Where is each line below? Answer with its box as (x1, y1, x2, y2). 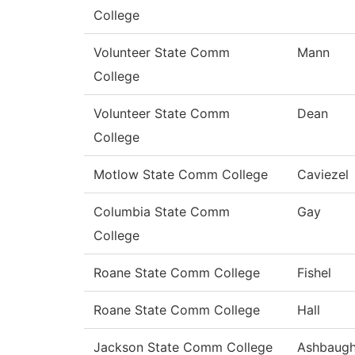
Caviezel (297, 166, 349, 183)
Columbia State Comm (94, 204, 230, 220)
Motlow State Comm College (94, 166, 268, 183)
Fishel (297, 265, 331, 281)
